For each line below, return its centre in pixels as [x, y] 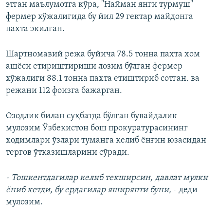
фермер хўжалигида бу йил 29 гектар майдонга [100, 17]
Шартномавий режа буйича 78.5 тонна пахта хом [103, 54]
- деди [184, 190]
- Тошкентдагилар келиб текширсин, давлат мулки [107, 178]
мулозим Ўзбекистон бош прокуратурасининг [97, 128]
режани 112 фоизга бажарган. [64, 91]
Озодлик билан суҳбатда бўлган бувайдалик [91, 116]
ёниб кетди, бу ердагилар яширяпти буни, [89, 190]
